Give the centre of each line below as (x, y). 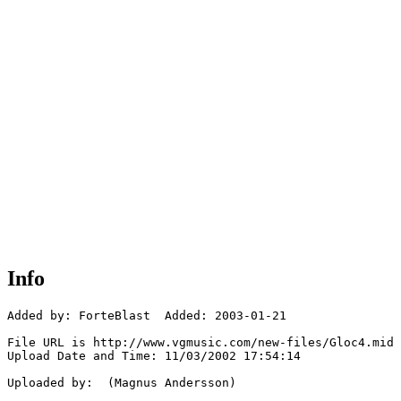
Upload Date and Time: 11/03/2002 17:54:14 (154, 356)
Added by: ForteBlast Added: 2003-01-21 (147, 316)
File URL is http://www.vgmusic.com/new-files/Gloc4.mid (200, 343)
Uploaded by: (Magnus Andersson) (122, 383)
